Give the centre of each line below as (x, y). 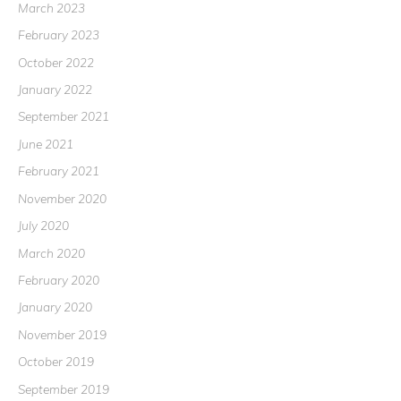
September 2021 (64, 116)
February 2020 (59, 279)
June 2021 (46, 143)
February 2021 (59, 171)
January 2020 (55, 307)
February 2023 (59, 35)
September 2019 (64, 388)
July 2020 (43, 226)
